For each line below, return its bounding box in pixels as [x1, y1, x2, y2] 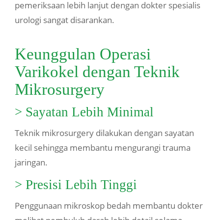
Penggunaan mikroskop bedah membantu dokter [15, 200, 203, 212]
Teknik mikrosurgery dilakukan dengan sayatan [15, 127, 194, 139]
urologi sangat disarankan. [15, 14, 114, 26]
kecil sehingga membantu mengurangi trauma [15, 142, 191, 154]
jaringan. [15, 157, 48, 168]
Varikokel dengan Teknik [15, 63, 180, 81]
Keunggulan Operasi [15, 45, 151, 63]
